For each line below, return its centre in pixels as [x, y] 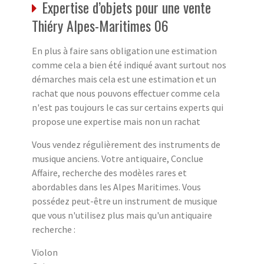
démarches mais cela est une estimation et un [124, 79]
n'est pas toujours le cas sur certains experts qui [128, 107]
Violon [45, 252]
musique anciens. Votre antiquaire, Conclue [118, 158]
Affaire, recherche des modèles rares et [109, 172]
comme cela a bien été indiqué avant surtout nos [129, 65]
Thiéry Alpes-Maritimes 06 [100, 25]
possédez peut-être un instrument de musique [125, 201]
